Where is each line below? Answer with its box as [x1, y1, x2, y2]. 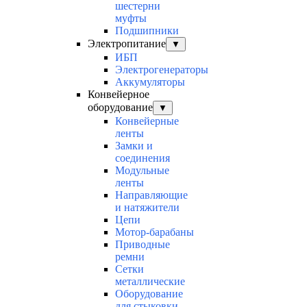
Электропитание [88, 38, 166, 50]
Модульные [115, 164, 169, 177]
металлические [115, 275, 185, 288]
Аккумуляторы [115, 76, 185, 88]
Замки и [115, 140, 153, 152]
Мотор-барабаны [115, 226, 194, 238]
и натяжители [115, 201, 180, 214]
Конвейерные [115, 115, 179, 127]
